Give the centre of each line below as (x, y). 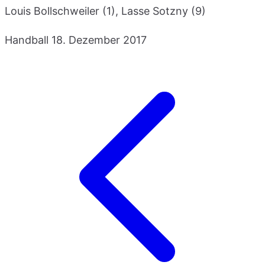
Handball (27, 40)
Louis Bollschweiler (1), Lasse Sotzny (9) (105, 11)
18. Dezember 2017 (99, 40)
